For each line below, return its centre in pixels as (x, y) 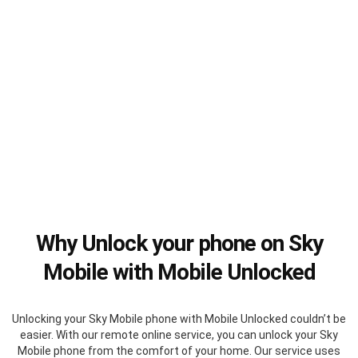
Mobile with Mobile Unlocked (179, 272)
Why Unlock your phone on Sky (179, 243)
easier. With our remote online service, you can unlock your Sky (179, 334)
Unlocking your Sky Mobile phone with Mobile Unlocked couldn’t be (179, 318)
